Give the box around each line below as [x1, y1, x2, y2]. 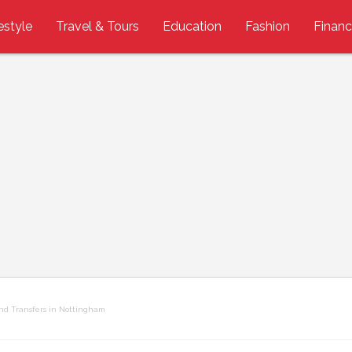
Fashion [245, 19, 290, 34]
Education [163, 19, 222, 34]
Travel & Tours [56, 19, 139, 34]
